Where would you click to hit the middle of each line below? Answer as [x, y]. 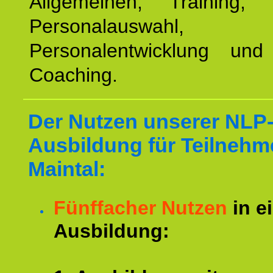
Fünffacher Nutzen [140, 208]
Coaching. [73, 75]
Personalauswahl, [107, 26]
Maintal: [67, 169]
